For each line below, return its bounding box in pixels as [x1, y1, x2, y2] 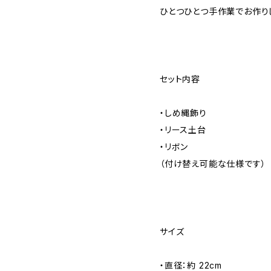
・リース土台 [160, 125, 206, 135]
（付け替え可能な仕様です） [160, 158, 266, 169]
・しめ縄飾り [160, 108, 207, 119]
